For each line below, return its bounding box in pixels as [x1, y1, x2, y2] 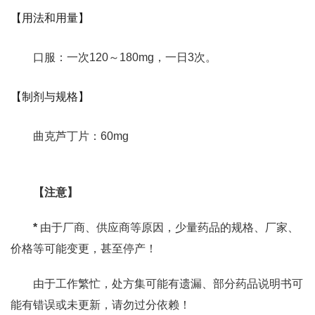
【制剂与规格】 [11, 91, 89, 103]
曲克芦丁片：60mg [33, 130, 129, 142]
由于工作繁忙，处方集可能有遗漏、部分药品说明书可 [33, 278, 303, 290]
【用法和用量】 [11, 12, 89, 24]
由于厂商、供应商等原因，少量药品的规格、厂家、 [37, 221, 299, 233]
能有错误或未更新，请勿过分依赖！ [11, 299, 191, 311]
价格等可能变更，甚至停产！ [11, 243, 157, 255]
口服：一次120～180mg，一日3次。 [33, 51, 217, 63]
